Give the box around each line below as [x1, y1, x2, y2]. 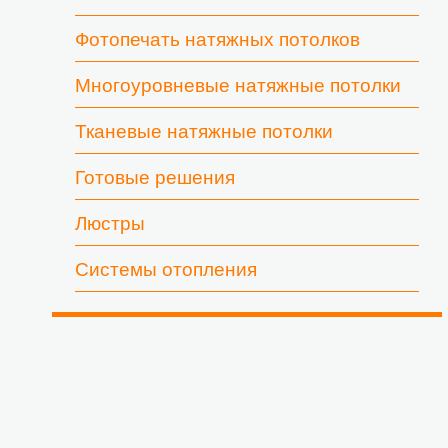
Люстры [75, 213, 145, 234]
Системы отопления [75, 259, 257, 280]
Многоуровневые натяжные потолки [75, 75, 401, 96]
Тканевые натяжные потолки [75, 121, 333, 142]
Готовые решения [75, 167, 235, 188]
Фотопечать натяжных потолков [75, 29, 360, 50]
